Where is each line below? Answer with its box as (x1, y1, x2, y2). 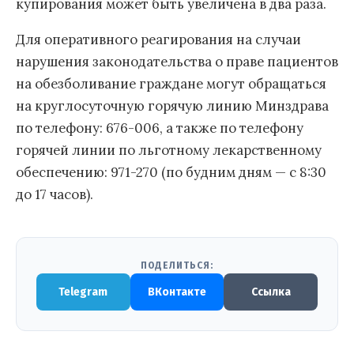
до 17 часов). (16, 186, 93, 204)
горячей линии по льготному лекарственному (16, 141, 322, 160)
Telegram (58, 285, 108, 299)
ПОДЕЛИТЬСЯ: (141, 260, 213, 272)
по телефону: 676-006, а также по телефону (16, 119, 303, 137)
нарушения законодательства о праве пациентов (16, 53, 338, 71)
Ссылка (250, 285, 291, 299)
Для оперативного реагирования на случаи (16, 31, 301, 49)
